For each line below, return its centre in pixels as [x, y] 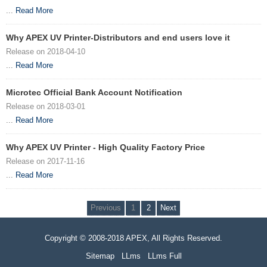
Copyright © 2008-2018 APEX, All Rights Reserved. [133, 238]
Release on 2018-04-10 [46, 52]
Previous [106, 208]
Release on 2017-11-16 [45, 162]
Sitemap [100, 256]
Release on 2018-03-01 [46, 107]
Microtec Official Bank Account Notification [94, 93]
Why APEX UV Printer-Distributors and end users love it [118, 38]
